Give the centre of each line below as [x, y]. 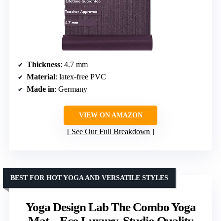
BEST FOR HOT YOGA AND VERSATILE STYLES [89, 178]
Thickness [43, 65]
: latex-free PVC [81, 77]
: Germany [71, 89]
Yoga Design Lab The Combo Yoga [110, 207]
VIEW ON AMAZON [110, 115]
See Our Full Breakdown [110, 132]
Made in [40, 89]
